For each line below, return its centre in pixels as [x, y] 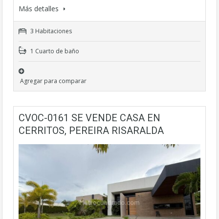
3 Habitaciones [50, 31]
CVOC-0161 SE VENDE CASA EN [89, 118]
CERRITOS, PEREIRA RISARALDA [91, 130]
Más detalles [40, 8]
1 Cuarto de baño [54, 51]
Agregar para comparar [53, 81]
